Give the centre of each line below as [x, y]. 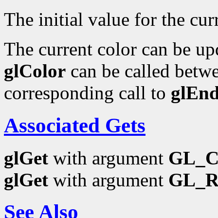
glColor [35, 71]
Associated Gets [75, 125]
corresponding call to [87, 92]
